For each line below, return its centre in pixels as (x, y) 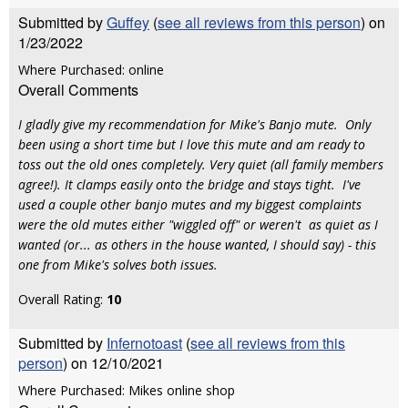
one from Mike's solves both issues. (118, 265)
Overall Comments (78, 90)
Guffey (128, 22)
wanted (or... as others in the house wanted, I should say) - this (197, 245)
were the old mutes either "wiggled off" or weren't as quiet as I (198, 224)
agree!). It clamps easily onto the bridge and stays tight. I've (189, 184)
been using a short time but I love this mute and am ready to (192, 144)
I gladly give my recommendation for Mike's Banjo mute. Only (194, 124)
